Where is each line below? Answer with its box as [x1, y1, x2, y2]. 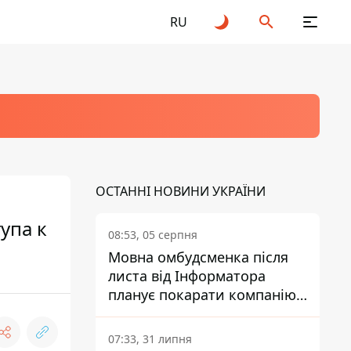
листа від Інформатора [108, 266, 266, 285]
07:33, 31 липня [108, 331, 192, 346]
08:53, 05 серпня [108, 227, 197, 242]
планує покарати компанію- [108, 285, 301, 304]
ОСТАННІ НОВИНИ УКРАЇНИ [96, 183, 266, 200]
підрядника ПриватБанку [108, 304, 281, 323]
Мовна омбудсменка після [108, 248, 288, 266]
